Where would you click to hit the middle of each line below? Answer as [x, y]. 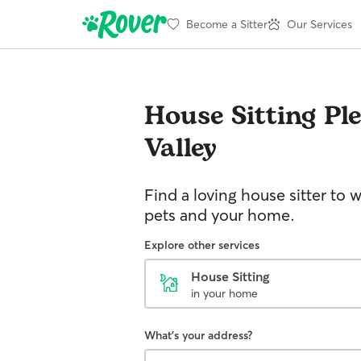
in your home [224, 293]
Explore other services [202, 245]
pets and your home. [220, 215]
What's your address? [198, 335]
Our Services [320, 24]
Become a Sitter [227, 24]
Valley [180, 149]
